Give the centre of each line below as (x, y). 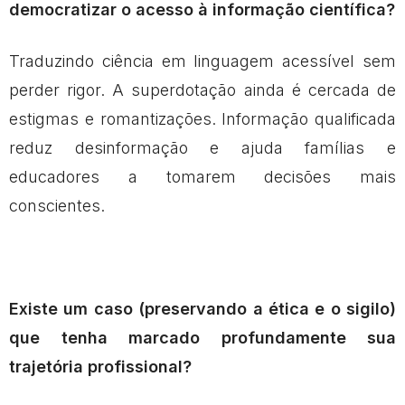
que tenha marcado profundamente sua (202, 337)
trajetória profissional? (100, 366)
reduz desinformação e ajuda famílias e (202, 147)
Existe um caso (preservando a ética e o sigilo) (202, 308)
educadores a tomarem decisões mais (202, 176)
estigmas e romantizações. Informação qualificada (202, 118)
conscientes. (57, 205)
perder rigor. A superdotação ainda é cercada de (202, 89)
